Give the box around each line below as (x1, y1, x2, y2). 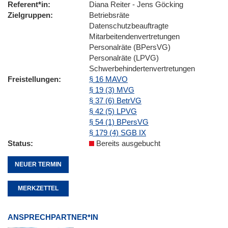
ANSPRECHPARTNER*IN (8, 213, 98, 222)
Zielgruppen (8, 10, 50, 19)
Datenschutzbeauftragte (89, 21, 168, 30)
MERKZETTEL (18, 184, 59, 192)
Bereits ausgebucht (94, 138, 160, 148)
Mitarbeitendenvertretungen (89, 32, 180, 41)
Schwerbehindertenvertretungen (89, 64, 195, 73)
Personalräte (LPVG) (89, 53, 159, 62)
